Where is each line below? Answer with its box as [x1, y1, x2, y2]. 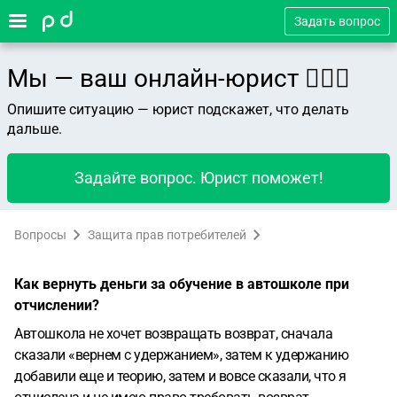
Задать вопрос [294, 14, 380, 28]
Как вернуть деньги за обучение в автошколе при [14, 276, 349, 292]
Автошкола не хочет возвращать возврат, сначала [14, 325, 332, 342]
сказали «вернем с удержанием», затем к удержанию [14, 346, 348, 363]
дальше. [7, 121, 62, 137]
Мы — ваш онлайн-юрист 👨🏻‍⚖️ [7, 64, 350, 93]
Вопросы [14, 228, 66, 242]
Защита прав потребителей [88, 228, 246, 242]
